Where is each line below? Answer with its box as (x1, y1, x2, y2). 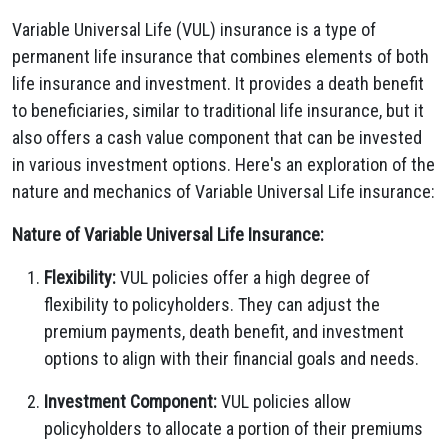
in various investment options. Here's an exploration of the (12, 154, 435, 175)
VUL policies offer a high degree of (116, 267, 370, 288)
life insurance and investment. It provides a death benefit (12, 73, 424, 94)
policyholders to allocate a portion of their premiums (44, 418, 423, 439)
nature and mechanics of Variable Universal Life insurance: (12, 181, 435, 202)
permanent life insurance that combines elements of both (12, 46, 429, 67)
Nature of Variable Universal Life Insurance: (12, 224, 324, 245)
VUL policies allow (217, 391, 351, 412)
